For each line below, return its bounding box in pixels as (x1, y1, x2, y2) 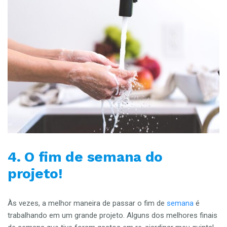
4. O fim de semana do (8, 148, 163, 165)
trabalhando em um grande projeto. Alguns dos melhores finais (8, 210, 217, 220)
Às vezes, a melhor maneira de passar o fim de (8, 198, 167, 208)
